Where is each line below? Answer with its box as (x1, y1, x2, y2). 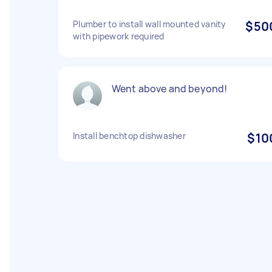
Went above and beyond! (112, 82, 228, 95)
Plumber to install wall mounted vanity (73, 18, 226, 30)
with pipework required (73, 30, 165, 42)
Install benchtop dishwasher (73, 130, 186, 141)
